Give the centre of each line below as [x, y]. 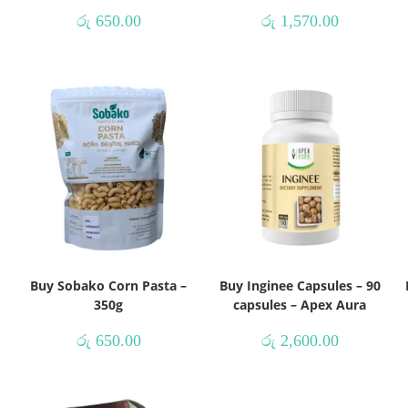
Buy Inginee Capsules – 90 [300, 285]
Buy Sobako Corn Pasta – [108, 285]
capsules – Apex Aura [300, 304]
